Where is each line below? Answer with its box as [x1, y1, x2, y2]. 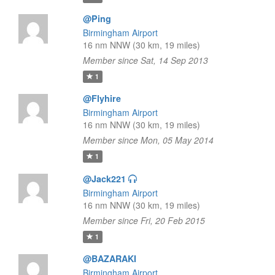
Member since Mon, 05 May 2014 [82, 134, 214, 146]
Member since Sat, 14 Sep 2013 [82, 54, 208, 66]
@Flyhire [82, 92, 121, 104]
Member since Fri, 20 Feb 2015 [82, 214, 205, 227]
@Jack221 [82, 172, 126, 185]
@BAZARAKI [82, 252, 136, 265]
